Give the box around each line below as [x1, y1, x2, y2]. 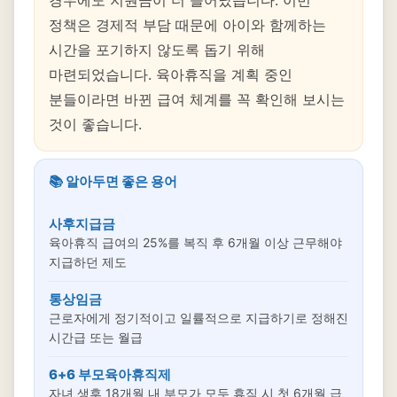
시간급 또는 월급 [49, 330, 143, 345]
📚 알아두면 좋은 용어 [49, 173, 177, 190]
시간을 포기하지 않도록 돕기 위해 [49, 41, 265, 58]
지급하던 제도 [49, 254, 127, 269]
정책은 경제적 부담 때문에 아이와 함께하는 [49, 16, 326, 34]
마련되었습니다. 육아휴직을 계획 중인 [49, 66, 292, 83]
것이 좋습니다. [49, 115, 142, 133]
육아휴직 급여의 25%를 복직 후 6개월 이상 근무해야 [49, 235, 342, 250]
